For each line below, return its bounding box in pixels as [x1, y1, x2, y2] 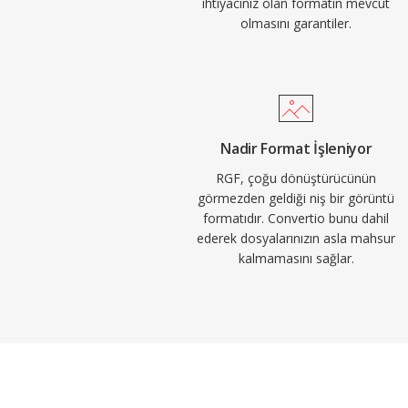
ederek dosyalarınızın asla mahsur [197, 229, 396, 247]
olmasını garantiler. [240, 15, 352, 32]
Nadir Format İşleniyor [220, 138, 372, 158]
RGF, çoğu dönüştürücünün [216, 169, 377, 187]
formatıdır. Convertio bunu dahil [203, 209, 390, 227]
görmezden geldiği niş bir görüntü [198, 189, 395, 207]
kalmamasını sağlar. [238, 250, 354, 267]
